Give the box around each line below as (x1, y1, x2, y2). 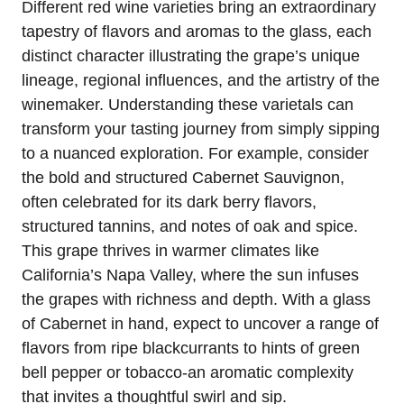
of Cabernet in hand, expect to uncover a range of (22, 314, 379, 333)
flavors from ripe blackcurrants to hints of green (22, 338, 360, 357)
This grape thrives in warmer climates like (22, 241, 319, 260)
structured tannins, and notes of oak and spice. (22, 216, 358, 235)
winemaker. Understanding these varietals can (22, 95, 353, 114)
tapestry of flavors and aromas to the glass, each (22, 22, 372, 41)
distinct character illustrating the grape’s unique (22, 46, 360, 65)
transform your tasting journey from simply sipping (22, 119, 380, 138)
